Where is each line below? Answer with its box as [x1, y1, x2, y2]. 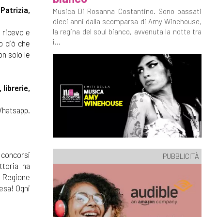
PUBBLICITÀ [163, 151, 199, 160]
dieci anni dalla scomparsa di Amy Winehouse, [52, 17, 201, 26]
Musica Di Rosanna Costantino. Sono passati [52, 7, 201, 15]
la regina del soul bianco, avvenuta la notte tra [52, 27, 201, 36]
